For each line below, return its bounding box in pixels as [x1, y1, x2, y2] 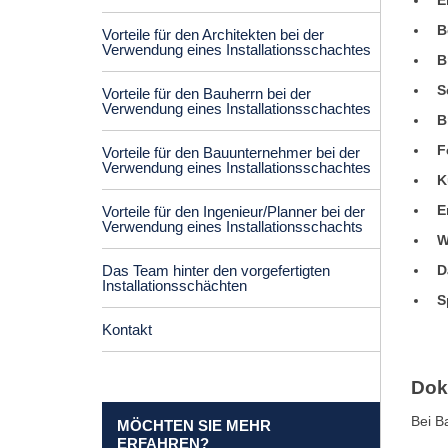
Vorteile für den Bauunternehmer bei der [102, 144, 360, 161]
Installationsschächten [102, 277, 247, 294]
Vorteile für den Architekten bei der [102, 26, 324, 43]
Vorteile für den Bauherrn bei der [102, 85, 311, 102]
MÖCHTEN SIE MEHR [117, 417, 271, 434]
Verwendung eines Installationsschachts [102, 218, 363, 235]
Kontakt [102, 321, 152, 338]
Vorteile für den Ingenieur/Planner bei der [102, 203, 365, 220]
